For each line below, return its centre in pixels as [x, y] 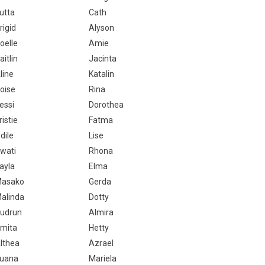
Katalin [101, 74]
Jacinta [102, 59]
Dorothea [106, 105]
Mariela [102, 258]
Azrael [101, 243]
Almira [101, 212]
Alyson [101, 28]
